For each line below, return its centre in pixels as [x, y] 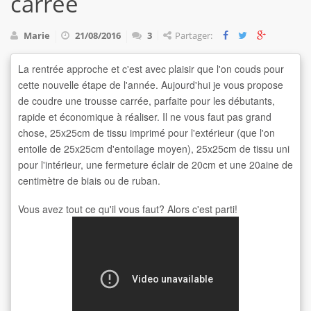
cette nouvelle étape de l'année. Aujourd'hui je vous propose [151, 84]
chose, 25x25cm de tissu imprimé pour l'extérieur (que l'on [146, 132]
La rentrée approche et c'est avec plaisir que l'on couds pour [151, 68]
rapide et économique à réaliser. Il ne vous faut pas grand [145, 116]
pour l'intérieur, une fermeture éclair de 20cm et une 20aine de [155, 164]
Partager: [199, 35]
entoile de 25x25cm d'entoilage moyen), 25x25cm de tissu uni [154, 148]
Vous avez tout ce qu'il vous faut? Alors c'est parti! [129, 209]
